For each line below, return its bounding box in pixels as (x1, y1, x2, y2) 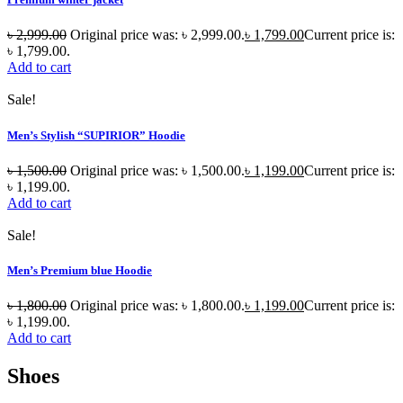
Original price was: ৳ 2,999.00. (70, 27, 245, 43)
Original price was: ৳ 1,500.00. (70, 162, 245, 178)
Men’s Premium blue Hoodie (7, 263, 152, 277)
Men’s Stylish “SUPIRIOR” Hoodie (7, 128, 185, 142)
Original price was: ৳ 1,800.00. (70, 298, 245, 314)
